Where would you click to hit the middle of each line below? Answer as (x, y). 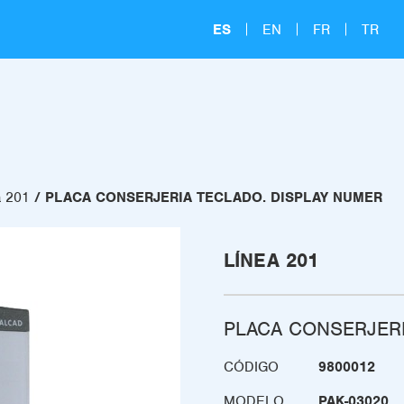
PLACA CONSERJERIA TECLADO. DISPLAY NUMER (214, 197)
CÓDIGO (251, 367)
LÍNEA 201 (271, 260)
